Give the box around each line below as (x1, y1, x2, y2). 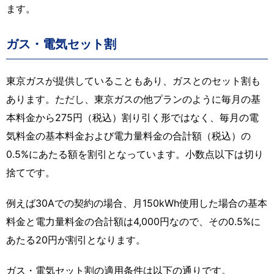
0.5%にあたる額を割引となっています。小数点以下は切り (6, 147, 264, 160)
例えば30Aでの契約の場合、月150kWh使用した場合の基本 (6, 196, 267, 209)
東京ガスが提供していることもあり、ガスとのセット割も (6, 74, 261, 87)
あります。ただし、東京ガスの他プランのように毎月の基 (6, 92, 261, 105)
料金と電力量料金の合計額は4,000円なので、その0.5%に (6, 215, 261, 228)
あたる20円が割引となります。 (6, 233, 146, 246)
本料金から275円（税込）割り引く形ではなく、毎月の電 (6, 111, 259, 124)
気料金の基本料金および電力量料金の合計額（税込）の (6, 129, 251, 142)
